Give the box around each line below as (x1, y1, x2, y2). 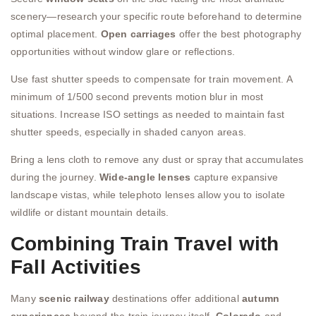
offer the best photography (176, 28, 302, 39)
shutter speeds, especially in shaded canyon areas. (11, 126, 247, 138)
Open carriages (100, 28, 176, 39)
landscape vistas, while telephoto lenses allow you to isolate (11, 189, 286, 201)
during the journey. (11, 171, 99, 183)
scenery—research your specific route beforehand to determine (11, 10, 303, 22)
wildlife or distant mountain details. (11, 207, 169, 219)
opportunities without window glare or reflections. (11, 45, 236, 57)
